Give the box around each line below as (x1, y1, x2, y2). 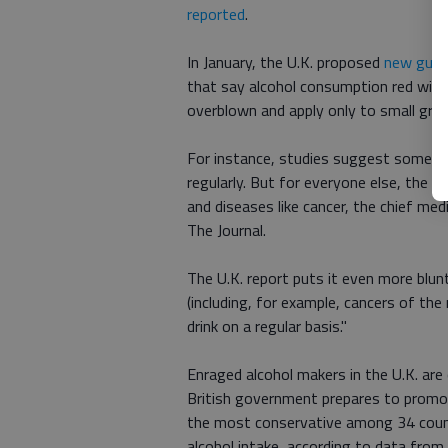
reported (187, 2, 245, 26)
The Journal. (187, 218, 266, 242)
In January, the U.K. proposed (187, 50, 384, 74)
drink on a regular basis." (187, 314, 347, 338)
